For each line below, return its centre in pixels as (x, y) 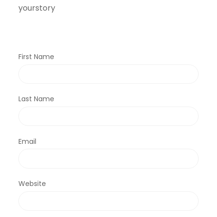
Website (32, 184)
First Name (37, 57)
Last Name (37, 99)
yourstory (37, 8)
